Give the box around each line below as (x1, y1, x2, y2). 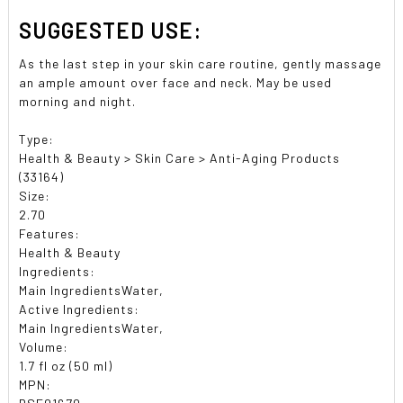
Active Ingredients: (19, 300, 140, 317)
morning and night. (19, 93, 137, 109)
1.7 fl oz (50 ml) (19, 357, 113, 373)
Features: (19, 225, 81, 241)
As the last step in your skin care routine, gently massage (19, 55, 382, 71)
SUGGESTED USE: (19, 16, 202, 43)
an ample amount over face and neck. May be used (19, 74, 333, 90)
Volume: (19, 338, 69, 354)
